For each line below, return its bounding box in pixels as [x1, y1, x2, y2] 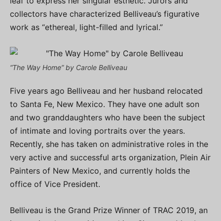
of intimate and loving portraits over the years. [10, 126, 185, 136]
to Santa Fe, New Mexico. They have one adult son [10, 99, 199, 109]
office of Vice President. [10, 179, 100, 189]
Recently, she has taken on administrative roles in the [10, 139, 208, 149]
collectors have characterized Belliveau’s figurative [10, 9, 199, 19]
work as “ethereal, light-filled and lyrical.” [10, 22, 163, 32]
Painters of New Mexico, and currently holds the [10, 166, 190, 176]
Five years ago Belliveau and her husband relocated [10, 86, 203, 96]
